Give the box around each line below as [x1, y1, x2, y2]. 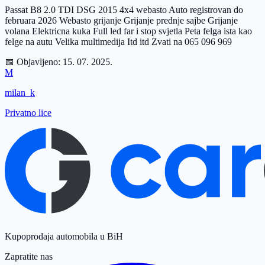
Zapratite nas [5, 251, 53, 261]
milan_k [5, 87, 35, 98]
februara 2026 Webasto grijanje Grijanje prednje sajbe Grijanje [5, 15, 238, 25]
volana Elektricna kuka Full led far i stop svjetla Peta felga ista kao [5, 25, 252, 36]
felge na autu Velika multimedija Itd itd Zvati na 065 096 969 [5, 36, 232, 47]
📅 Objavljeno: [5, 56, 63, 67]
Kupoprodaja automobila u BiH [5, 231, 123, 241]
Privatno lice [5, 107, 51, 118]
